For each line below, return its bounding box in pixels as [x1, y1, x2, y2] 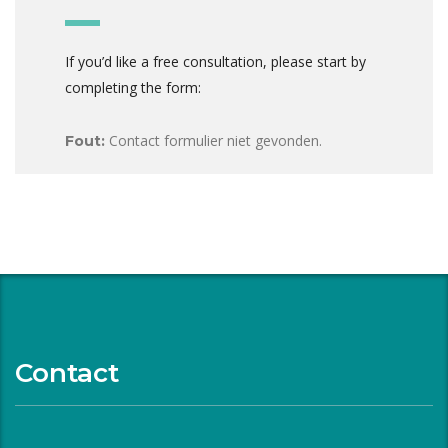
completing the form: [65, 77, 201, 97]
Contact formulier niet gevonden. [105, 130, 322, 150]
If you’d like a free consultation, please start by [65, 51, 366, 71]
